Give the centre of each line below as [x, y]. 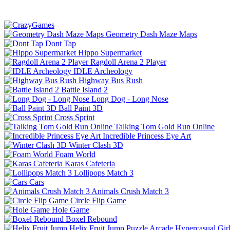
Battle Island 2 [84, 89]
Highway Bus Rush [111, 80]
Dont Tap [61, 43]
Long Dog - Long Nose [130, 99]
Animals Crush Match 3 [130, 191]
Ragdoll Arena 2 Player [128, 62]
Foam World [75, 154]
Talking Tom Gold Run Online [165, 126]
